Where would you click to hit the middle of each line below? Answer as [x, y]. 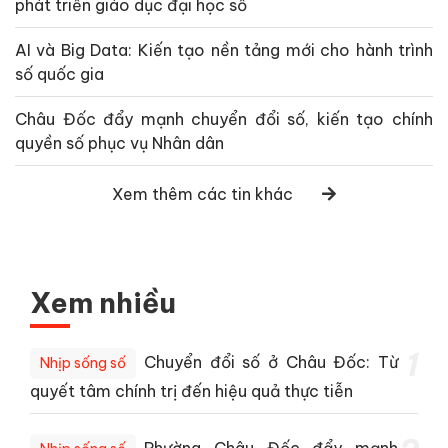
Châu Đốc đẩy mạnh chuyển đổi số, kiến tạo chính [224, 118]
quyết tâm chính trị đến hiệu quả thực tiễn [191, 390]
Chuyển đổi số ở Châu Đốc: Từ [271, 361]
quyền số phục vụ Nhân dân [119, 142]
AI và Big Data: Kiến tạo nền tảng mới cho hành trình [224, 49]
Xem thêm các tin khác [202, 193]
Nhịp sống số [83, 362]
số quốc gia [59, 73]
